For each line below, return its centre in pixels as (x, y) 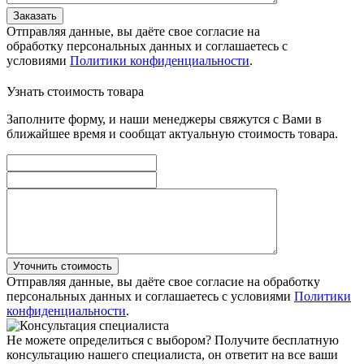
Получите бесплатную (277, 340)
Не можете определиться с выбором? (109, 340)
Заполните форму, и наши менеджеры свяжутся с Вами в (164, 119)
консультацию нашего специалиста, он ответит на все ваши (172, 355)
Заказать (35, 16)
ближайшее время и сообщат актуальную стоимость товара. (172, 134)
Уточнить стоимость (63, 266)
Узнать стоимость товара (75, 92)
